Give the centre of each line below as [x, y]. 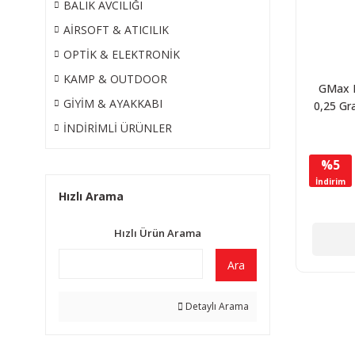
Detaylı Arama [216, 306]
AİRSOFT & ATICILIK [116, 30]
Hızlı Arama [91, 196]
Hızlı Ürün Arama [157, 233]
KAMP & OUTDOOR [115, 79]
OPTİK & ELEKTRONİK [122, 54]
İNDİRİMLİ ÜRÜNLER [118, 128]
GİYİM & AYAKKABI [113, 103]
